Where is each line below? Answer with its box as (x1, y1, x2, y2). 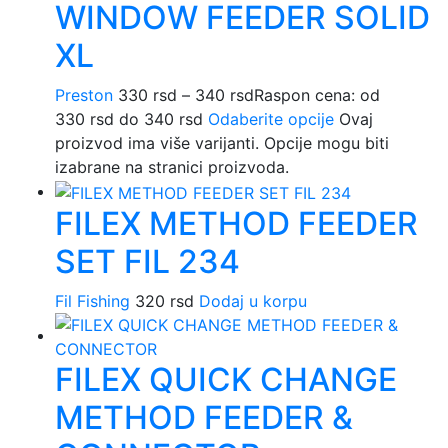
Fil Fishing (55, 291, 130, 312)
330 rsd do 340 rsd (55, 109, 203, 130)
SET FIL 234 (55, 242, 240, 282)
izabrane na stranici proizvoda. (55, 157, 289, 178)
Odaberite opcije (208, 109, 334, 130)
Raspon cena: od (254, 85, 380, 106)
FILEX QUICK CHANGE (55, 360, 397, 400)
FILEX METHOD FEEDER (55, 204, 418, 244)
